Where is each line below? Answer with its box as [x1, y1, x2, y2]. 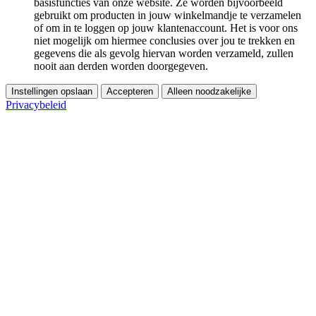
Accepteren [107, 85, 153, 97]
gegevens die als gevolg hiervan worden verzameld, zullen [34, 47, 293, 59]
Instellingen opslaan [11, 85, 92, 97]
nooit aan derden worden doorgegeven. [34, 59, 208, 72]
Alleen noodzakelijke [167, 85, 251, 97]
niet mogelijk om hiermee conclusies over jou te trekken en [34, 34, 295, 47]
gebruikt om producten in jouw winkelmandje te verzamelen [34, 8, 301, 21]
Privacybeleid [6, 98, 66, 111]
